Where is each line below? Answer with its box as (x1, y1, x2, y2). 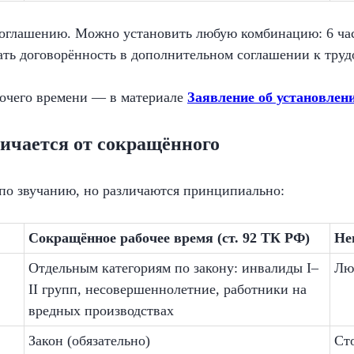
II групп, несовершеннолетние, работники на (28, 281, 307, 297)
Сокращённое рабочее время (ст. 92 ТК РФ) (28, 230, 310, 246)
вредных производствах (28, 303, 174, 318)
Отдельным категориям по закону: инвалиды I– (28, 260, 318, 276)
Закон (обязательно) (28, 333, 150, 348)
